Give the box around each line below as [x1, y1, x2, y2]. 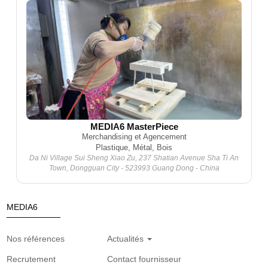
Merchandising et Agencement [81, 132, 187, 141]
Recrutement [7, 254, 56, 264]
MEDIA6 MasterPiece [90, 121, 178, 132]
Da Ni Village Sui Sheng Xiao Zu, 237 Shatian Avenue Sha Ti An [29, 154, 239, 162]
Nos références [7, 234, 65, 243]
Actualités [107, 234, 147, 243]
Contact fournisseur [107, 254, 182, 264]
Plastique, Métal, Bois [96, 143, 172, 152]
